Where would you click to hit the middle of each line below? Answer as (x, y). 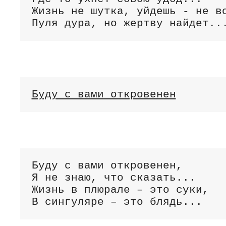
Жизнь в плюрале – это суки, (120, 190)
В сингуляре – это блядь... (117, 202)
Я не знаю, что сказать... (114, 178)
